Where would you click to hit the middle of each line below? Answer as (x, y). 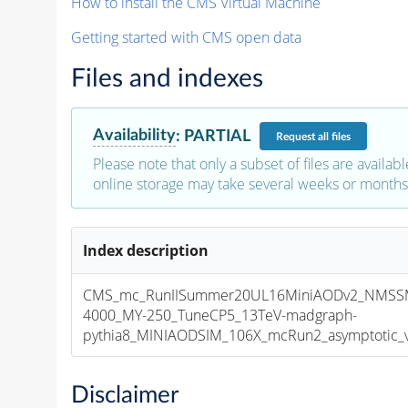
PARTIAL (217, 136)
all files (334, 136)
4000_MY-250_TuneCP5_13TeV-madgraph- (220, 316)
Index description (146, 251)
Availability (134, 136)
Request (296, 136)
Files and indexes (167, 79)
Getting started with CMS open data (186, 38)
